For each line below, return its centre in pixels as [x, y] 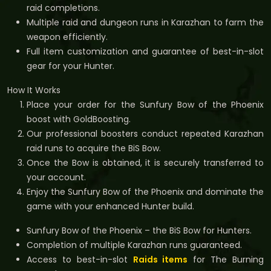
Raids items [160, 259]
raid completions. [63, 8]
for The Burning [226, 259]
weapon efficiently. [67, 37]
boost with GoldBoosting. [79, 119]
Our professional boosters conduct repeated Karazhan [145, 133]
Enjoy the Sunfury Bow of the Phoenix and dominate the [145, 191]
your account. [56, 177]
